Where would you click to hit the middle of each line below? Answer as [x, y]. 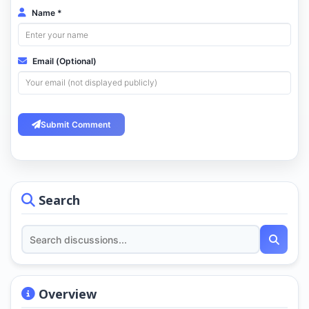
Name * [46, 13]
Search [58, 200]
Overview [66, 294]
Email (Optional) [63, 61]
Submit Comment [76, 124]
